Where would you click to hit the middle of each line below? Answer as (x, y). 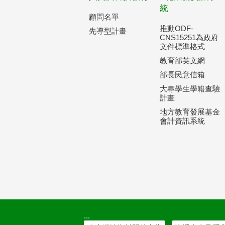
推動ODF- (177, 28)
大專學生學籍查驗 (190, 89)
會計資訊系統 (183, 121)
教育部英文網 (183, 61)
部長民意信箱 (183, 75)
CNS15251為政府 (189, 37)
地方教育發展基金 (190, 112)
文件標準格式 (183, 46)
